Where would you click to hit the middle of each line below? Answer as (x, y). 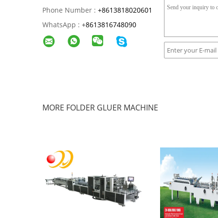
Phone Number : (69, 10)
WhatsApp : (61, 25)
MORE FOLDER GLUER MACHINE (100, 108)
